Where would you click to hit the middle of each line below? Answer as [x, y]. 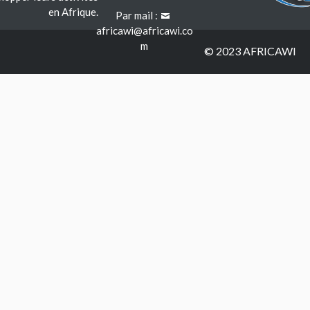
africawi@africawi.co [144, 31]
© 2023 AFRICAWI [250, 51]
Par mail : [137, 16]
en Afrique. [73, 12]
